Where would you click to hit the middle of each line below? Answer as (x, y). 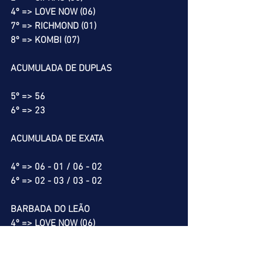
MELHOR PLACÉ (42, 252)
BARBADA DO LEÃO (50, 210)
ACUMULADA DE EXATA (57, 139)
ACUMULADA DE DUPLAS (61, 69)
